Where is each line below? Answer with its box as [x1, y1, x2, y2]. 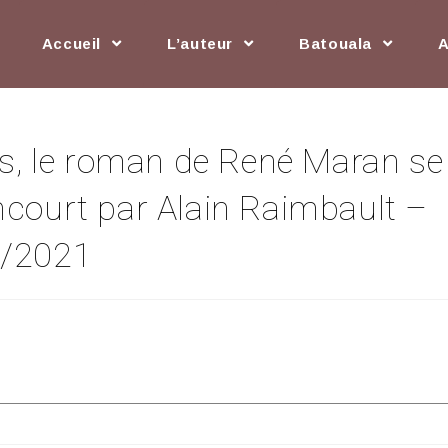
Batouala [299, 35, 377, 52]
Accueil [41, 35, 106, 52]
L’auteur [167, 35, 238, 52]
